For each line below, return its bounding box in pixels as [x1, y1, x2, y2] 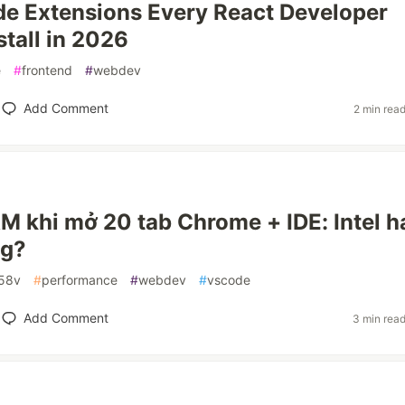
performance [42, 272, 118, 287]
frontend [22, 62, 72, 78]
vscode [207, 272, 250, 287]
